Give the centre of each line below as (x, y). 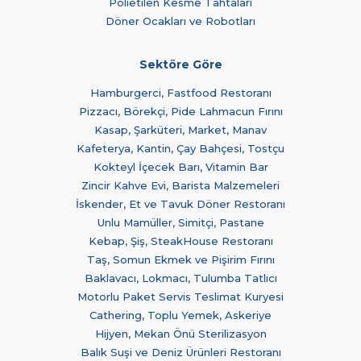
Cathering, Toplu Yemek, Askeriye (180, 315)
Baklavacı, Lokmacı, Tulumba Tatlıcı (180, 278)
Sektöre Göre (180, 64)
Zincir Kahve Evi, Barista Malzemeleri (180, 185)
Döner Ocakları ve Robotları (180, 21)
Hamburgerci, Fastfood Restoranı (180, 92)
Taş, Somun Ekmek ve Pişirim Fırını (180, 259)
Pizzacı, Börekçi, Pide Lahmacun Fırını (180, 111)
